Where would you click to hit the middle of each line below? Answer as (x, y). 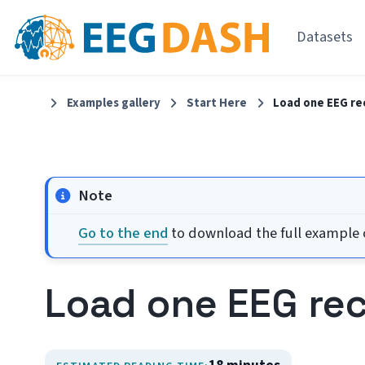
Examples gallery (113, 103)
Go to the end (123, 233)
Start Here (216, 103)
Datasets (324, 37)
